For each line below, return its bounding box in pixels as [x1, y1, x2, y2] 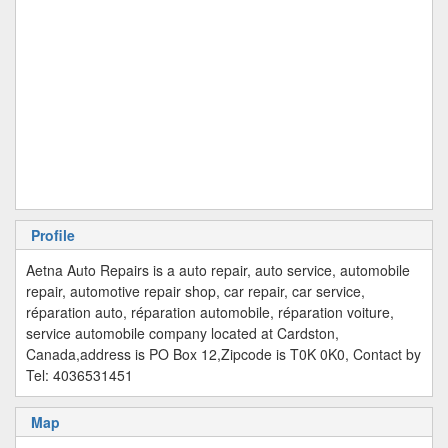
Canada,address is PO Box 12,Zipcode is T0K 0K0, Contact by [26, 344, 421, 364]
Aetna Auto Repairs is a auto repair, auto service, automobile [26, 260, 410, 280]
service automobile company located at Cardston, [26, 323, 339, 343]
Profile [31, 225, 75, 245]
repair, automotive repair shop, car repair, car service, [26, 281, 365, 301]
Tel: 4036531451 [26, 365, 133, 385]
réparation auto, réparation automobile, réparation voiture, [26, 302, 394, 322]
